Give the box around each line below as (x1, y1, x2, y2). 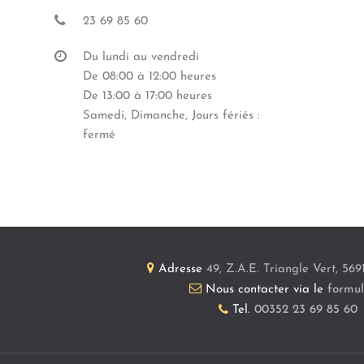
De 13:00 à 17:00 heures (83, 90, 212, 102)
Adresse (158, 263, 202, 275)
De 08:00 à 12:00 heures (83, 71, 216, 83)
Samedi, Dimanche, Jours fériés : (83, 110, 260, 122)
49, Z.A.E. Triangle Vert (201, 263, 336, 275)
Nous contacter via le (206, 284, 327, 296)
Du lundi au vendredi (83, 51, 199, 63)
